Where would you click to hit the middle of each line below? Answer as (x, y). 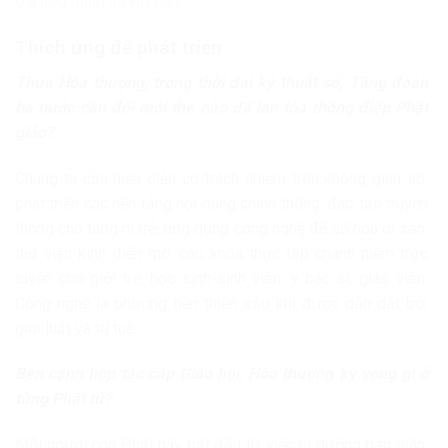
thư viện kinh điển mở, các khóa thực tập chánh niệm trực (221, 253)
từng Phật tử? (63, 399)
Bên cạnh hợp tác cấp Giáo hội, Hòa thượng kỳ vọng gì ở (221, 374)
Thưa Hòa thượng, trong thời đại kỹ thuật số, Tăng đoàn (221, 82)
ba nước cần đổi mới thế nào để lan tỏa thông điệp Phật (221, 107)
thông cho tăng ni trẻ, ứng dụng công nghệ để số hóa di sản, (221, 228)
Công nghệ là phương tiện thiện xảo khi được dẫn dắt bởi (221, 303)
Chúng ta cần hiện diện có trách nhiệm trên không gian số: (221, 178)
